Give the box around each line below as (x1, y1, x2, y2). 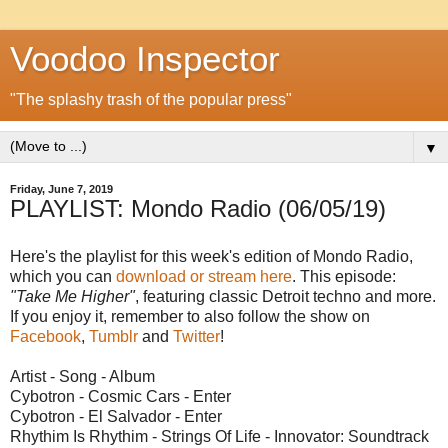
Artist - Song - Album (10, 367, 155, 385)
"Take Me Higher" (10, 287, 135, 305)
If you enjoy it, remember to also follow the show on (10, 307, 370, 325)
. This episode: (292, 267, 396, 285)
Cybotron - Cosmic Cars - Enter (10, 387, 231, 405)
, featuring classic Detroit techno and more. (135, 287, 436, 305)
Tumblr (89, 327, 138, 345)
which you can (10, 267, 116, 285)
